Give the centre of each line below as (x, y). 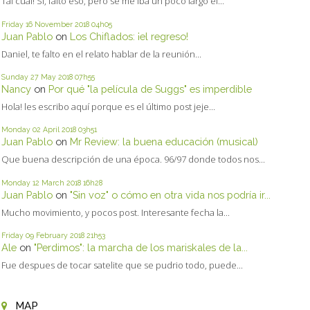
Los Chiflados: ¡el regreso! (129, 36)
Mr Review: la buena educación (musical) (164, 142)
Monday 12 (20, 182)
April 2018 (60, 130)
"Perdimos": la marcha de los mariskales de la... (141, 248)
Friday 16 (17, 24)
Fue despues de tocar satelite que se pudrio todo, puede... (122, 265)
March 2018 (61, 182)
